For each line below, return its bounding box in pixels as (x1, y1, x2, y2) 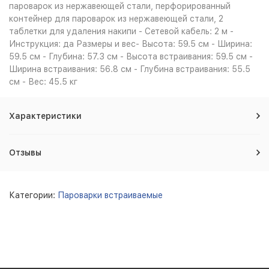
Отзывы (9, 148, 41, 157)
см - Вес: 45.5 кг (9, 77, 77, 86)
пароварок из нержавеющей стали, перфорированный (9, 1, 231, 11)
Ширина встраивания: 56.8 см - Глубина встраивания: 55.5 (9, 64, 250, 74)
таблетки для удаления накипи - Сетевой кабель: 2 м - (9, 26, 234, 36)
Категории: (9, 190, 58, 200)
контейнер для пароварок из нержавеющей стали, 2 (9, 14, 223, 23)
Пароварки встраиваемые (58, 190, 163, 200)
